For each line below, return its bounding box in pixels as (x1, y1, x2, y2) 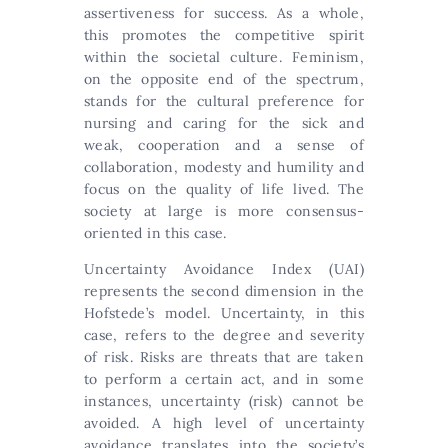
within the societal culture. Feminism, (84, 48, 364, 67)
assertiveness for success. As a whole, (84, 4, 364, 23)
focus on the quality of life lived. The (84, 180, 364, 199)
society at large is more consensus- (84, 202, 364, 221)
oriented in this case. (84, 224, 227, 243)
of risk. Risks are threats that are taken (84, 348, 364, 367)
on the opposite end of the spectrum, (84, 70, 364, 89)
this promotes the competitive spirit (84, 26, 364, 45)
